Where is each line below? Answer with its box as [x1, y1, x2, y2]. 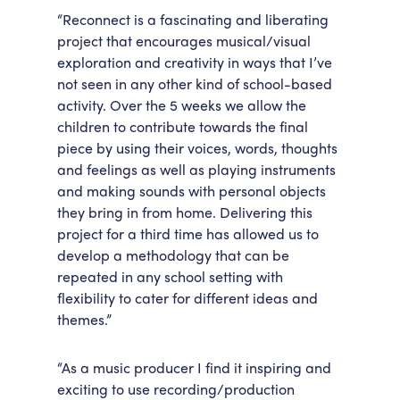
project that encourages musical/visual [57, 30, 311, 51]
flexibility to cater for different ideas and [57, 287, 318, 308]
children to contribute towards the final [57, 116, 308, 137]
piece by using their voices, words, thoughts [57, 137, 337, 158]
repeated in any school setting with [57, 266, 283, 287]
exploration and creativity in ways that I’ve [57, 52, 332, 72]
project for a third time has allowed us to [57, 223, 319, 244]
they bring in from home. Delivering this [57, 202, 312, 222]
